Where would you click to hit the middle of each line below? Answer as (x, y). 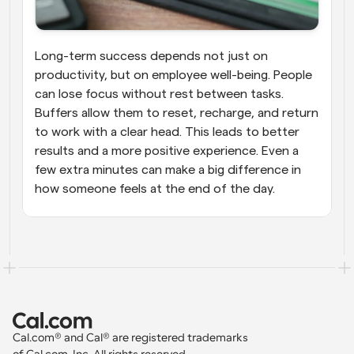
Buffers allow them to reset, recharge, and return (177, 113)
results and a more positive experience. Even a (167, 151)
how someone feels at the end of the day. (155, 188)
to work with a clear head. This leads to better (167, 132)
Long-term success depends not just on (151, 56)
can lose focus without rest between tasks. (159, 94)
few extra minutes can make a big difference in (168, 169)
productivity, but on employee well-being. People (173, 75)
